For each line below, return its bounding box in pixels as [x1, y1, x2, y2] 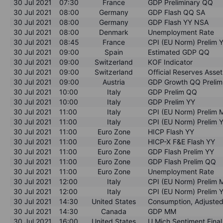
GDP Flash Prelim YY [148, 147, 215, 156]
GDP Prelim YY [148, 97, 196, 106]
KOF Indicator [148, 57, 193, 66]
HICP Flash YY [148, 127, 195, 136]
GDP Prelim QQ [148, 87, 198, 96]
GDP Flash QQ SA [148, 7, 206, 16]
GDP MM [148, 207, 177, 216]
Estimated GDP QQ [148, 47, 210, 56]
